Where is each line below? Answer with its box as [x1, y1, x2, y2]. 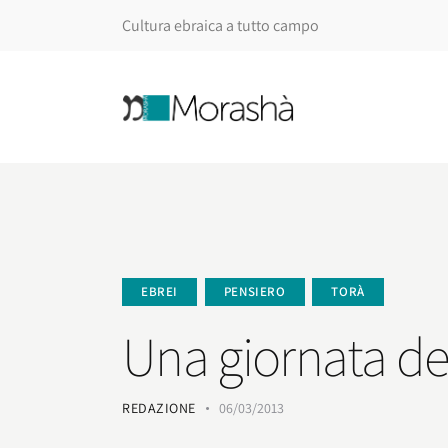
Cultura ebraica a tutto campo [122, 14, 319, 36]
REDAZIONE [122, 398, 196, 417]
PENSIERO [223, 282, 286, 300]
